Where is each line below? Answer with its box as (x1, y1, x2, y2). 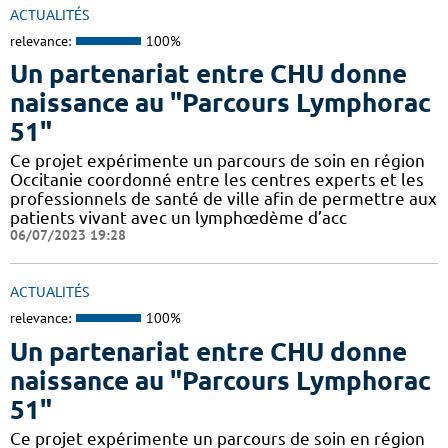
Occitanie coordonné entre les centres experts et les (10, 170, 424, 190)
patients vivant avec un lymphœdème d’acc (10, 208, 347, 228)
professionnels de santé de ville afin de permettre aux (10, 189, 437, 209)
